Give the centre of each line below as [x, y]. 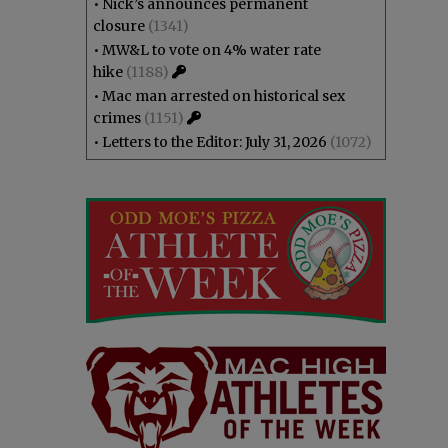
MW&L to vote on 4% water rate [211, 50]
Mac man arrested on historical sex [223, 96]
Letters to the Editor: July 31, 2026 [214, 142]
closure [119, 26]
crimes [117, 118]
